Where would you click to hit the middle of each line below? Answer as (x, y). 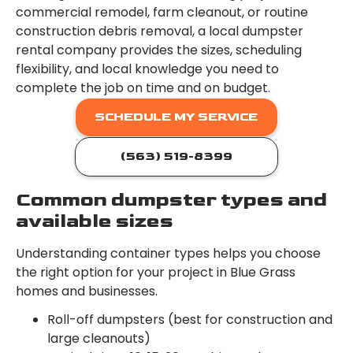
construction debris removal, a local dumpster (160, 32)
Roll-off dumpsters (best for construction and (190, 320)
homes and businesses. (87, 292)
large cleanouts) (99, 339)
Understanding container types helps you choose (168, 254)
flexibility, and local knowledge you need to (147, 69)
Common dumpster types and (171, 200)
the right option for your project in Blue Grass (156, 273)
